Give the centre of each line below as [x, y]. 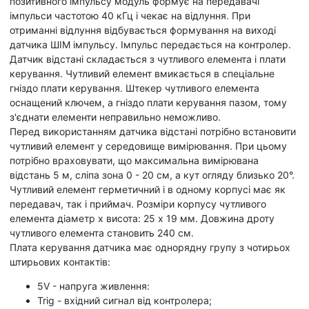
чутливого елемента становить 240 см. [102, 232]
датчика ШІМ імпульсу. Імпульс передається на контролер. [150, 44]
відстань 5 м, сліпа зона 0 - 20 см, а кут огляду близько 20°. [152, 175]
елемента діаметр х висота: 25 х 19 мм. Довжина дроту [142, 218]
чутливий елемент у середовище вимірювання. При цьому [148, 146]
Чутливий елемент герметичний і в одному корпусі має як [148, 189]
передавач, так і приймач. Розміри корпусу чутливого [138, 203]
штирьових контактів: [60, 261]
